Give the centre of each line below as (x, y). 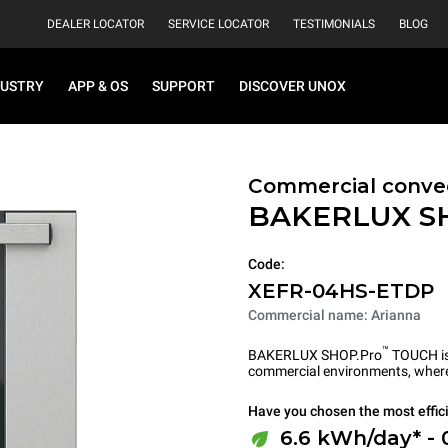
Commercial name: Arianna (334, 314)
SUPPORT (183, 86)
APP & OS (98, 86)
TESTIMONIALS (334, 24)
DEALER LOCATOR (95, 24)
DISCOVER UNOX (292, 86)
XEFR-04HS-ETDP (341, 290)
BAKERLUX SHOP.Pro (315, 354)
